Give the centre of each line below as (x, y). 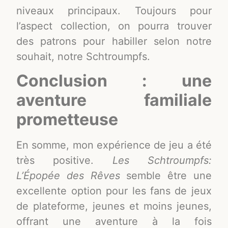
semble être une (166, 175)
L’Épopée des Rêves (68, 175)
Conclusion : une (114, 80)
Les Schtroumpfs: (162, 160)
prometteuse (67, 119)
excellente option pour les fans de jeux (114, 191)
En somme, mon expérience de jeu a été (114, 145)
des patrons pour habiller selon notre (114, 41)
